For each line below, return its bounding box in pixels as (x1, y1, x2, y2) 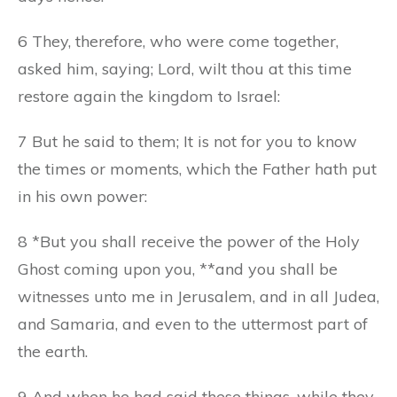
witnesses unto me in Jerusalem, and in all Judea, (18, 285, 379, 307)
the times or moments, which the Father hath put (18, 158, 377, 179)
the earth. (18, 340, 88, 362)
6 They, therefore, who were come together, (18, 30, 339, 51)
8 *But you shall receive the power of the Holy (18, 230, 360, 252)
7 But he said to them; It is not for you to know (18, 130, 357, 152)
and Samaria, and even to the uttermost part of (18, 313, 368, 334)
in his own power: (18, 185, 147, 206)
